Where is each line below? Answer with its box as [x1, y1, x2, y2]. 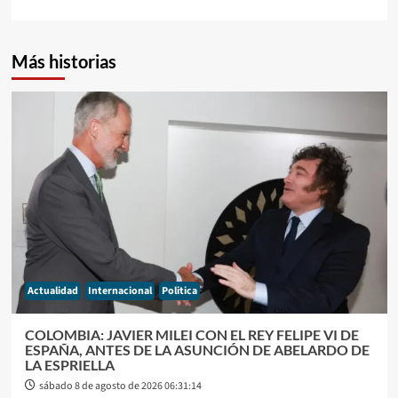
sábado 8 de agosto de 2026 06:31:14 [38, 378, 202, 394]
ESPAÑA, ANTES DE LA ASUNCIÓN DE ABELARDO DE [24, 340, 370, 358]
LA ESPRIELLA [24, 355, 115, 373]
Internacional [87, 283, 152, 298]
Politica [161, 283, 197, 298]
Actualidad [27, 283, 78, 298]
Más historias [11, 50, 116, 72]
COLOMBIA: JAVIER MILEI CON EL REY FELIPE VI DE [24, 325, 359, 343]
